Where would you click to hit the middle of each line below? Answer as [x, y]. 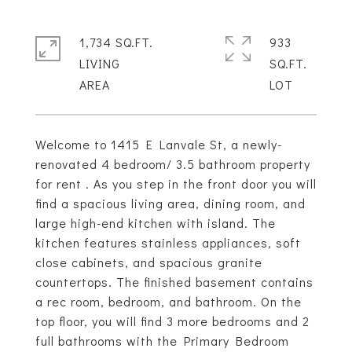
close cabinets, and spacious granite [149, 262]
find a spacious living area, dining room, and [170, 203]
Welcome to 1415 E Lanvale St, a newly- [159, 144]
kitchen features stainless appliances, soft [168, 242]
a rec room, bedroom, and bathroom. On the [169, 301]
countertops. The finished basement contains [174, 282]
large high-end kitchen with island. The [156, 223]
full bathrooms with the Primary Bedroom [162, 341]
